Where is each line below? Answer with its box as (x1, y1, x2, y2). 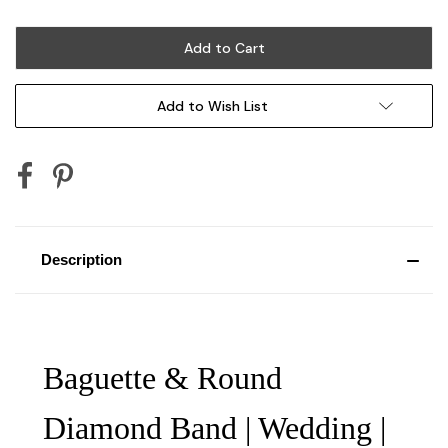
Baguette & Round (43, 359, 282, 396)
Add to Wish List (156, 96, 268, 115)
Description (40, 250, 122, 268)
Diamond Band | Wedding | (43, 409, 386, 446)
